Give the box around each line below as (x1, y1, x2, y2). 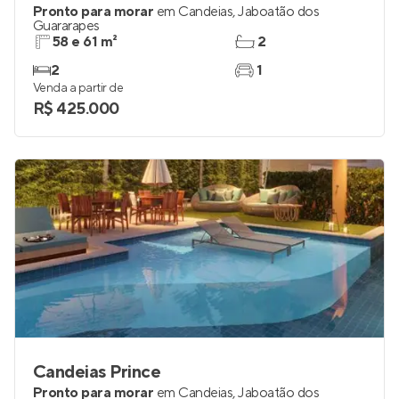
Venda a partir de (33, 80, 124, 96)
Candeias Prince (33, 361, 161, 384)
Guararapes (33, 17, 100, 35)
